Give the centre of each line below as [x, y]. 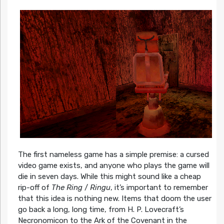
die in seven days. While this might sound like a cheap [109, 177]
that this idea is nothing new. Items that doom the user [114, 199]
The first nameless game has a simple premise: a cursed [113, 155]
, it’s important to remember [159, 188]
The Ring [67, 188]
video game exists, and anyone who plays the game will [113, 166]
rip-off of [34, 188]
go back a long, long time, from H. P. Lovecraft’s [101, 210]
